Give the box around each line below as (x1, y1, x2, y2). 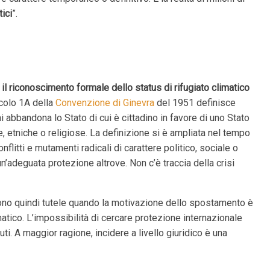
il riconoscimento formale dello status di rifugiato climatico (2, 82, 250, 93)
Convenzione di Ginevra (55, 97, 155, 108)
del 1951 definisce (154, 97, 236, 108)
